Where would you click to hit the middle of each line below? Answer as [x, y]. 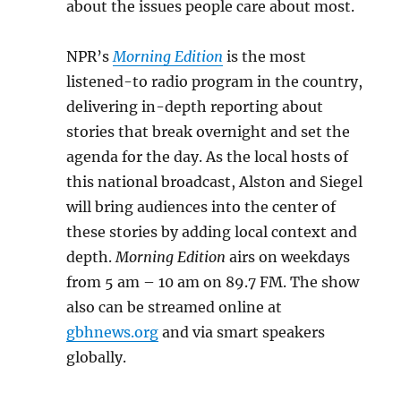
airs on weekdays [288, 257]
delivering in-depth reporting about [195, 107]
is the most [265, 56]
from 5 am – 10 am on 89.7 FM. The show [213, 282]
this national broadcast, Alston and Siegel [215, 182]
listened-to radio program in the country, [215, 81]
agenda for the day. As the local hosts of [208, 157]
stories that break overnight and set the [209, 132]
